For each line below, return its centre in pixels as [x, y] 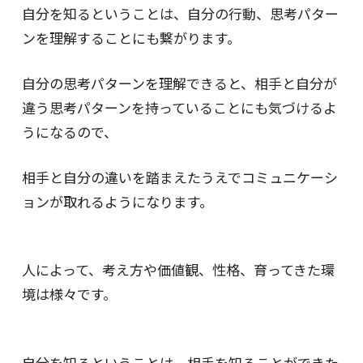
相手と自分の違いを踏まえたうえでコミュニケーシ [179, 177]
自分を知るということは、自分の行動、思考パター [180, 13]
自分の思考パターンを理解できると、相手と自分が [179, 83]
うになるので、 [69, 131]
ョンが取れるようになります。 [117, 201]
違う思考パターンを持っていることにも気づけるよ [179, 107]
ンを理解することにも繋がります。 [131, 37]
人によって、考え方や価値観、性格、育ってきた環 [178, 270]
